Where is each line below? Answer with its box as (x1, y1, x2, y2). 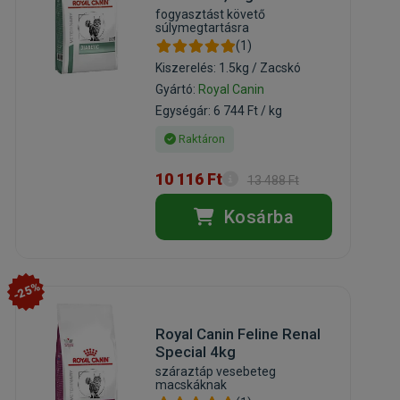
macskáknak (154, 378, 227, 393)
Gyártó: (154, 82, 198, 97)
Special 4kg (154, 343, 236, 362)
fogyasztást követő (154, 7, 265, 22)
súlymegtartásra (154, 21, 249, 36)
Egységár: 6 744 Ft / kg (154, 104, 282, 119)
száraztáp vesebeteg (154, 364, 276, 379)
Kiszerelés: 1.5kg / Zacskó (154, 61, 301, 76)
